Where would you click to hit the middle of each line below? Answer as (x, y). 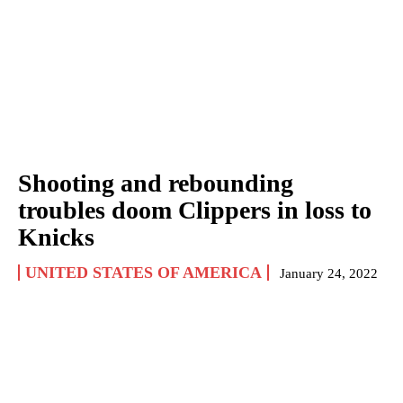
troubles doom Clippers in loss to (195, 210)
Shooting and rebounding (156, 183)
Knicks (56, 237)
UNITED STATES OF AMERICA (143, 272)
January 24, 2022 (329, 273)
